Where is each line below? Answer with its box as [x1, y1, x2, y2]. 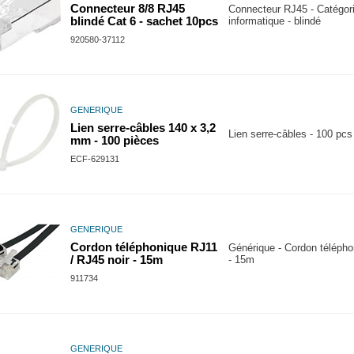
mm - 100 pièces [70, 134, 159, 147]
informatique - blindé [228, 15, 321, 27]
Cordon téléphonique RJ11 [70, 241, 217, 254]
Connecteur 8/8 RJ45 [70, 2, 185, 15]
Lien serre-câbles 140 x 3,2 [70, 122, 216, 134]
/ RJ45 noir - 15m [70, 254, 163, 266]
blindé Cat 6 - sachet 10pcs [70, 15, 218, 28]
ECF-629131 [70, 154, 119, 164]
